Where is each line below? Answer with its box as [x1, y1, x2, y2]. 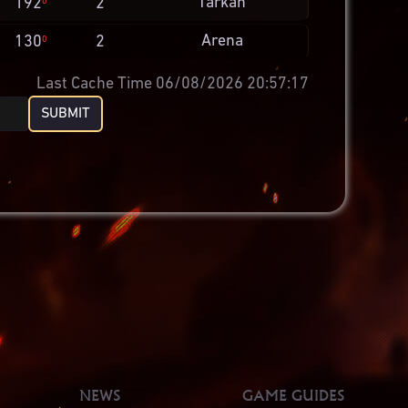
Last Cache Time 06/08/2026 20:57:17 [36, 76, 310, 92]
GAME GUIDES [242, 386, 345, 404]
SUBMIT [41, 107, 91, 121]
